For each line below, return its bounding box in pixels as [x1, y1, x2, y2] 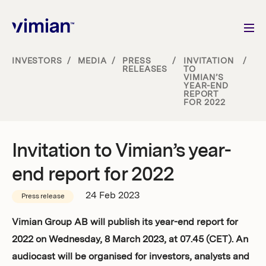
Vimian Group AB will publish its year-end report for [12, 218, 238, 227]
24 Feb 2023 [85, 191, 140, 201]
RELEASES [122, 65, 168, 74]
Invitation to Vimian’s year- [12, 142, 232, 161]
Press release [21, 193, 65, 200]
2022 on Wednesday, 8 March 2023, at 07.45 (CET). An [12, 235, 248, 245]
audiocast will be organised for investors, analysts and [12, 252, 249, 262]
